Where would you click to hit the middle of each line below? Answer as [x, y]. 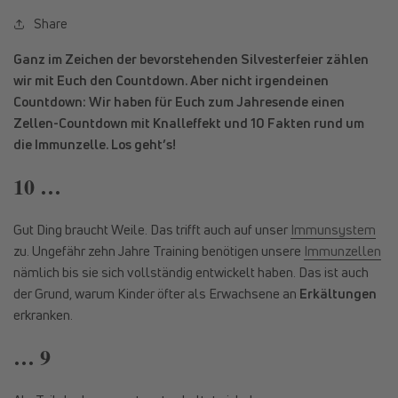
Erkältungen [338, 294]
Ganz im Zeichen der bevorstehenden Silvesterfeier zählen [191, 59]
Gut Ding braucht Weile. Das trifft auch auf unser [152, 230]
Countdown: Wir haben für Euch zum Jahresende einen [179, 102]
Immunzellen [342, 251]
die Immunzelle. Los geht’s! [95, 144]
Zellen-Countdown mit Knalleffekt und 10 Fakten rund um [189, 123]
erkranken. [43, 315]
